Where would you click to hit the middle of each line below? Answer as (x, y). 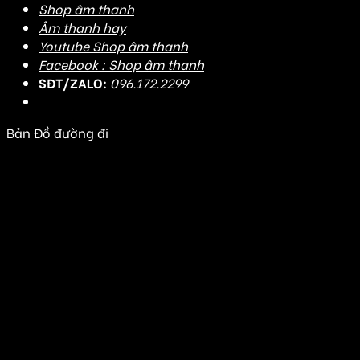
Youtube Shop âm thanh (113, 46)
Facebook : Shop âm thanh (121, 64)
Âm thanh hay (82, 27)
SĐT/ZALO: (73, 83)
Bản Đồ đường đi (57, 133)
